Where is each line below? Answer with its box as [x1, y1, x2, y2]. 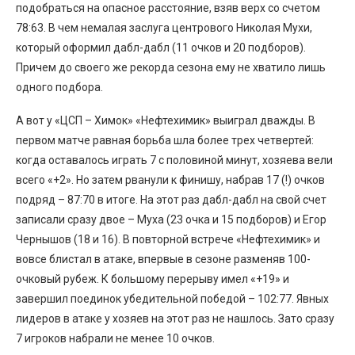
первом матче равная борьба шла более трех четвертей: [16, 133, 314, 147]
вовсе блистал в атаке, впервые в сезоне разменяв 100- [16, 252, 311, 265]
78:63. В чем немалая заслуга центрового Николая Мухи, [16, 21, 312, 34]
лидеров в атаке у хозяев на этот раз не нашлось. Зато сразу [16, 311, 334, 325]
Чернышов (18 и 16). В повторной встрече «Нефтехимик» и [16, 232, 320, 246]
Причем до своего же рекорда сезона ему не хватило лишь [16, 60, 326, 74]
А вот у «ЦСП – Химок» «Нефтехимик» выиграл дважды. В [16, 113, 315, 127]
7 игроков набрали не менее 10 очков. [16, 331, 215, 345]
